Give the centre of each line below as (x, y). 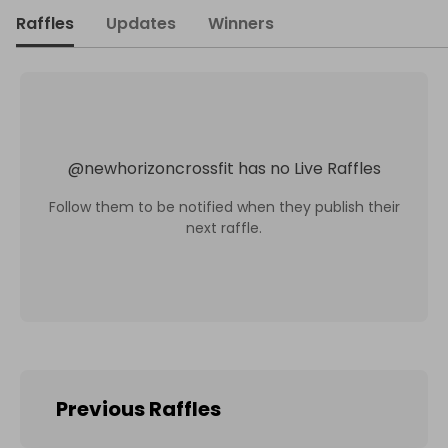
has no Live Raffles (309, 168)
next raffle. (224, 227)
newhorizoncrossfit (158, 168)
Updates (141, 23)
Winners (241, 23)
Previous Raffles (138, 409)
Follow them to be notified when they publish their (224, 206)
